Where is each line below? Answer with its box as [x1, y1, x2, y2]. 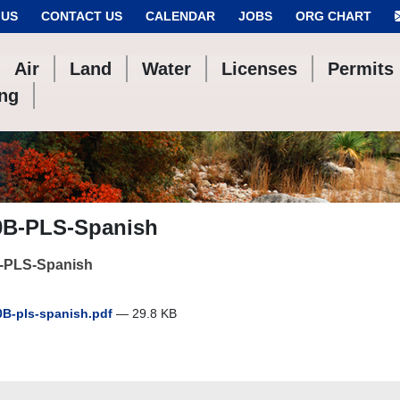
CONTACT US [41, 9, 122, 23]
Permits [328, 59, 395, 79]
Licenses [221, 59, 298, 79]
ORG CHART [296, 9, 371, 23]
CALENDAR [146, 9, 215, 23]
